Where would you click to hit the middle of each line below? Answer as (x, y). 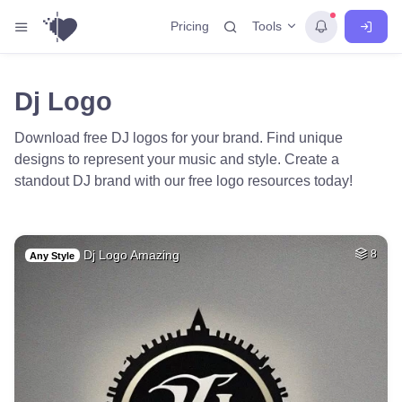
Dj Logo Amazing (131, 255)
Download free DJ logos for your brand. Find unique (179, 138)
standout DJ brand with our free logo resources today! (184, 181)
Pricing (190, 26)
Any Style (52, 255)
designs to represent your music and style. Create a (177, 159)
